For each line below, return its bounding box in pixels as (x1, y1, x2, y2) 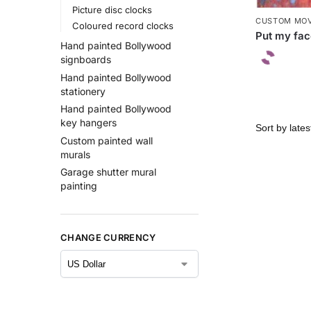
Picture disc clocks (72, 3, 152, 15)
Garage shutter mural (60, 166, 156, 178)
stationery (60, 85, 106, 97)
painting (60, 180, 97, 192)
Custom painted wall (60, 134, 153, 146)
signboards (60, 53, 111, 65)
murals (60, 148, 90, 160)
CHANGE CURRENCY (60, 231, 156, 243)
